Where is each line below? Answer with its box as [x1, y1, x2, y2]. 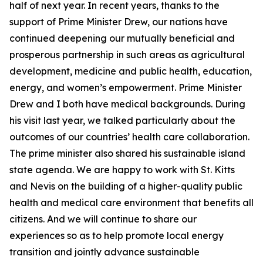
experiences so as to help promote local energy [9, 230, 224, 241]
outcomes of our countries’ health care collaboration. [9, 131, 249, 143]
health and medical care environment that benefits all [9, 197, 254, 208]
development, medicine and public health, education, [9, 65, 252, 77]
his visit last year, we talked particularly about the [9, 114, 235, 126]
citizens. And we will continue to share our [9, 213, 197, 225]
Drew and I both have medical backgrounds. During [9, 98, 245, 110]
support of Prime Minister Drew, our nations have [9, 16, 228, 28]
